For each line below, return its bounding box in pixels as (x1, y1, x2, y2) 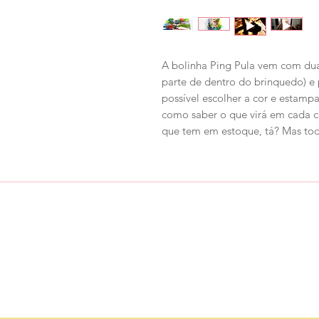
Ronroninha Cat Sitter (158, 225, 267, 239)
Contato (158, 268, 199, 281)
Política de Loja (158, 246, 234, 260)
